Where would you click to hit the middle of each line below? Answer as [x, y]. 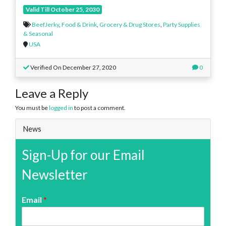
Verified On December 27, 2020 [73, 68]
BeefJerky [45, 25]
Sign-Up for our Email [83, 155]
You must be [32, 108]
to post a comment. [99, 108]
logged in [61, 108]
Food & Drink [79, 25]
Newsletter [55, 175]
